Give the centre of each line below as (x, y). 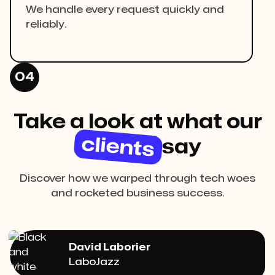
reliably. (46, 25)
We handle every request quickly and (125, 10)
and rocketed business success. (137, 194)
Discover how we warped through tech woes (137, 179)
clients (118, 147)
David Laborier (110, 248)
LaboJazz (94, 262)
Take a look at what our (137, 122)
